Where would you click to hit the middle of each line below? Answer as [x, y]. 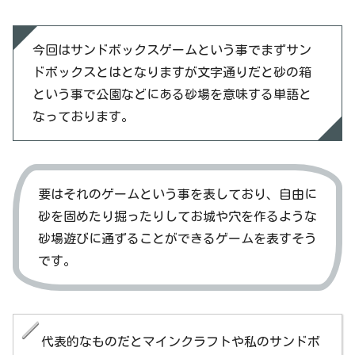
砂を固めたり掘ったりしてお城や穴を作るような [177, 217]
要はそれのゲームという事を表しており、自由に [177, 195]
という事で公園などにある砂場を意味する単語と [172, 95]
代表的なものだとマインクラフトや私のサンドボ [181, 341]
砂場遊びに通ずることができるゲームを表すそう [177, 239]
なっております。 [83, 117]
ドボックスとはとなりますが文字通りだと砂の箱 [172, 73]
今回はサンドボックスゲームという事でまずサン [172, 50]
